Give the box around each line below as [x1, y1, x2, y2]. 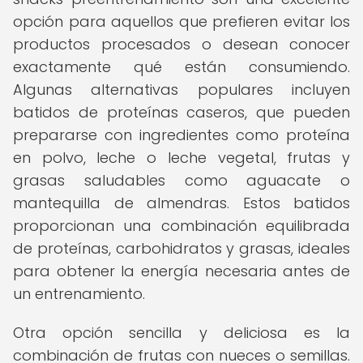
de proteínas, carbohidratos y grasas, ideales [13, 238, 350, 258]
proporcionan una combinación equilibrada [13, 216, 350, 236]
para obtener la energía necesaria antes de [13, 261, 350, 281]
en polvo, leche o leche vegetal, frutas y [13, 147, 350, 168]
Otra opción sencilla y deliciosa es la [13, 322, 350, 343]
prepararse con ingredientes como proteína [13, 125, 350, 145]
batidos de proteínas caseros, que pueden [13, 102, 350, 122]
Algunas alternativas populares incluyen [13, 79, 350, 100]
